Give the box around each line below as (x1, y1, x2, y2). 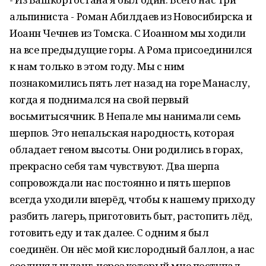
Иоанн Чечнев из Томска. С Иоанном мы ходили (9, 26, 246, 40)
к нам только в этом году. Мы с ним (9, 59, 185, 73)
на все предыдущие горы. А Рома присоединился (9, 43, 252, 56)
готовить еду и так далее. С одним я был (9, 226, 209, 239)
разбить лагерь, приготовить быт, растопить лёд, (9, 209, 252, 223)
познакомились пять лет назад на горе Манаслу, (9, 76, 250, 90)
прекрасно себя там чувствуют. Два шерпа (9, 159, 220, 173)
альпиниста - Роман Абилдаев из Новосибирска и (9, 9, 252, 23)
